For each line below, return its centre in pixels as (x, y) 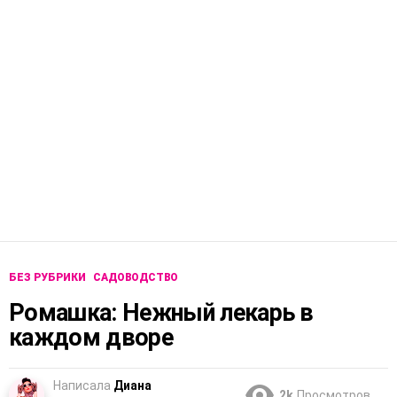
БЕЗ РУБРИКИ (47, 278)
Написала (82, 386)
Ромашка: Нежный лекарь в (161, 313)
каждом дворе (91, 338)
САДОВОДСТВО (136, 278)
